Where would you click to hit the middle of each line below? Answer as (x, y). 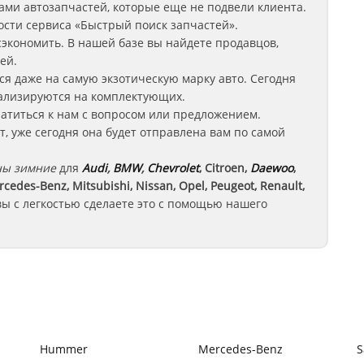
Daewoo (272, 168)
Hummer (64, 349)
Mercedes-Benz (240, 349)
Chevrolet (173, 168)
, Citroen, (223, 168)
